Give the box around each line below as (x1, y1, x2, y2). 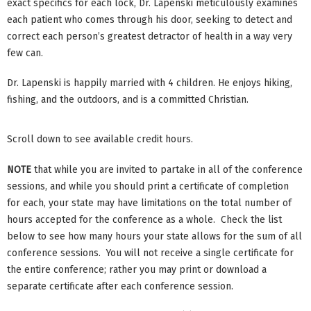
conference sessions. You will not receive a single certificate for (7, 246, 294, 259)
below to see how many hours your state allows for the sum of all (7, 230, 302, 242)
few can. (7, 47, 43, 59)
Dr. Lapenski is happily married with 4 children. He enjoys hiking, (7, 77, 292, 90)
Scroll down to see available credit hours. (7, 133, 193, 145)
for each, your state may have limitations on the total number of (7, 196, 292, 209)
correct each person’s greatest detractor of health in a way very (7, 30, 292, 42)
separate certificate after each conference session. (7, 280, 233, 292)
